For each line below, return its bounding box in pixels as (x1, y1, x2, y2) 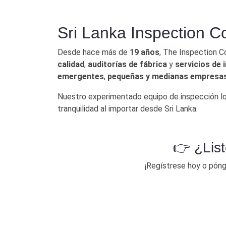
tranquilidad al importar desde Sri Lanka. (58, 103, 198, 114)
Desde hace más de (58, 47, 130, 57)
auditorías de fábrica (88, 59, 167, 69)
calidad (58, 59, 84, 69)
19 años (130, 47, 159, 57)
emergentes (58, 71, 104, 81)
